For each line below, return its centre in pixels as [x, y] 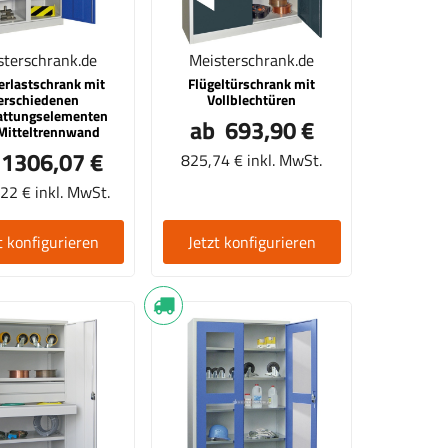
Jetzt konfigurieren [251, 241]
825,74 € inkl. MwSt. [252, 159]
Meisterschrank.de [252, 59]
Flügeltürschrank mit [252, 83]
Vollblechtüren [252, 99]
